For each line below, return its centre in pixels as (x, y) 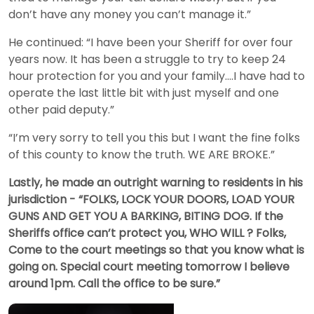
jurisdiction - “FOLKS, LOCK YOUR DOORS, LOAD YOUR (151, 199)
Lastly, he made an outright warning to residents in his (156, 182)
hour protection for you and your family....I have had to (157, 76)
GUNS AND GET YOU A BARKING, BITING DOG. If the (146, 216)
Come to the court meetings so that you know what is (156, 250)
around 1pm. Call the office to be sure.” (114, 283)
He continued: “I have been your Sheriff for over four (151, 42)
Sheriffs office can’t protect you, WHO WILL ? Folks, (147, 233)
